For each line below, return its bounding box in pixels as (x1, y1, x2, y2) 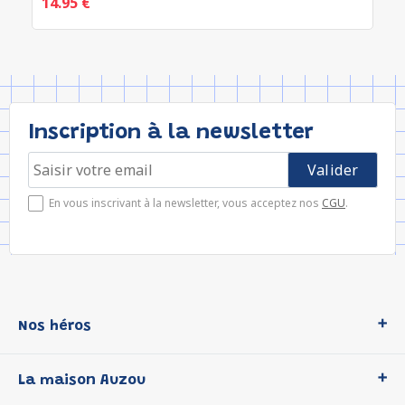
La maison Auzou (18, 373, 146, 388)
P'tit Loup (27, 380, 83, 397)
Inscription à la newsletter (28, 122, 314, 144)
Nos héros (18, 319, 91, 334)
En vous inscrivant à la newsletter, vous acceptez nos (49, 195, 322, 211)
